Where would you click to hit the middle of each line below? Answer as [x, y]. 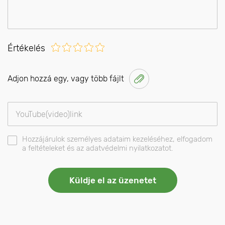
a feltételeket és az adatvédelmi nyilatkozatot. [98, 148]
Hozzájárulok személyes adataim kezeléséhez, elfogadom [117, 139]
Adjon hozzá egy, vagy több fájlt [66, 79]
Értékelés [26, 48]
